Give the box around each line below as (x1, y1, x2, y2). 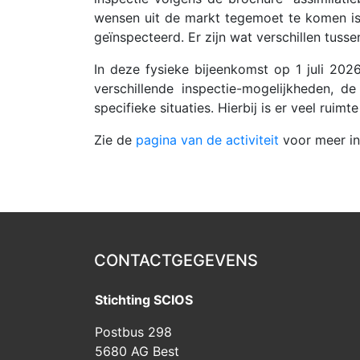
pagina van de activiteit (136, 132, 279, 148)
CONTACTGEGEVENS (94, 251, 258, 270)
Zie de (94, 132, 136, 148)
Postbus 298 (95, 324, 172, 340)
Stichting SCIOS (95, 292, 193, 308)
